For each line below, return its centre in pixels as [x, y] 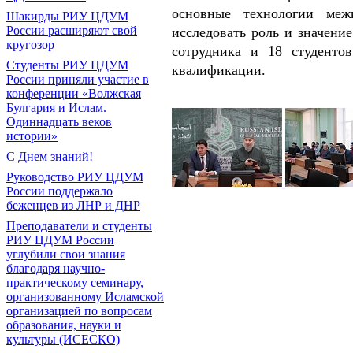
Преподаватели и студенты [79, 225]
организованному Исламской [85, 296]
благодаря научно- [56, 268]
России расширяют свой [72, 30]
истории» [32, 136]
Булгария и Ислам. [56, 107]
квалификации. [219, 70]
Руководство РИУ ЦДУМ [75, 176]
